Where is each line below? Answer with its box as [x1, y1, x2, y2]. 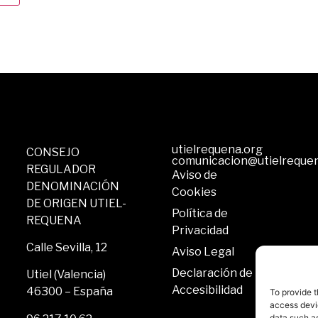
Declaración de [171, 265, 253, 280]
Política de [171, 206, 228, 220]
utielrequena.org [171, 142, 263, 156]
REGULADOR [26, 162, 97, 176]
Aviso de [171, 168, 217, 182]
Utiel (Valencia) [26, 268, 106, 282]
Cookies [171, 185, 216, 199]
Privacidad [171, 223, 229, 237]
